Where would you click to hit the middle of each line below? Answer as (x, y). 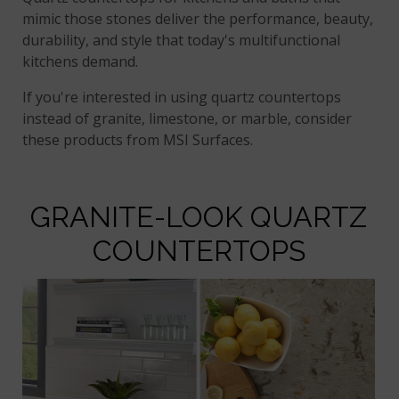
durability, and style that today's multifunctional (182, 41)
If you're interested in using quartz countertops (182, 98)
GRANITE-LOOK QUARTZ (199, 217)
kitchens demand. (81, 62)
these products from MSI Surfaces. (138, 140)
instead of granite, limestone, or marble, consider (187, 119)
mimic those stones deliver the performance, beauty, (198, 19)
